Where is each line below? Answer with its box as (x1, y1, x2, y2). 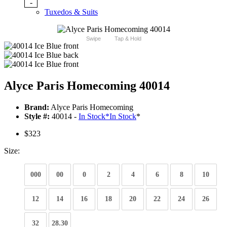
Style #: (24, 112, 50, 121)
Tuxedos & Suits (45, 8, 98, 17)
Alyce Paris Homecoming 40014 (4, 79, 170, 93)
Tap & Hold (114, 35, 141, 42)
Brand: (24, 103, 49, 112)
